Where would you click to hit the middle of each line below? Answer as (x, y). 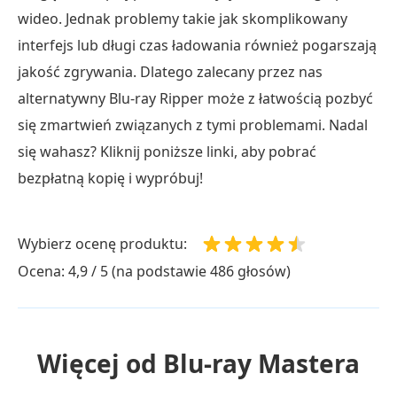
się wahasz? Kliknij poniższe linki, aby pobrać (167, 152)
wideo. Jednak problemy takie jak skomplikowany (183, 19)
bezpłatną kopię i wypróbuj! (110, 178)
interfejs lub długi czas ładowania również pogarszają (197, 45)
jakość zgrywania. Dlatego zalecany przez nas (170, 72)
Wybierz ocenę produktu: (102, 243)
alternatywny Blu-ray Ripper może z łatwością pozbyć (195, 98)
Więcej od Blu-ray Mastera (198, 364)
